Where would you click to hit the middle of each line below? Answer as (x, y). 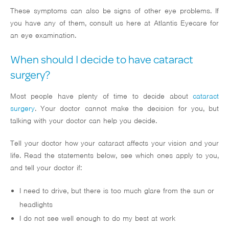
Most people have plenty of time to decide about (101, 96)
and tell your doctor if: (46, 168)
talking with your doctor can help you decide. (84, 121)
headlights (36, 205)
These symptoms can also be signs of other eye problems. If (114, 11)
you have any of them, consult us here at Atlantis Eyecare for (114, 23)
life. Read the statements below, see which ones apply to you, (114, 156)
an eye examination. (43, 36)
